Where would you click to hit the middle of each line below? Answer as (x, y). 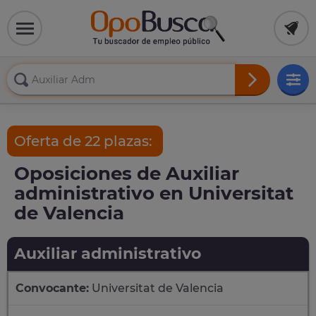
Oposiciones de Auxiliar (127, 174)
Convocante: (52, 288)
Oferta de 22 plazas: (85, 141)
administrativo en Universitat (154, 193)
